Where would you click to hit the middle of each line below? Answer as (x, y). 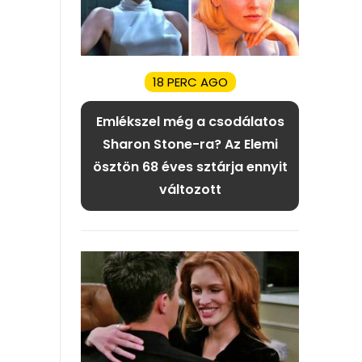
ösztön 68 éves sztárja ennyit (190, 166)
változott (190, 189)
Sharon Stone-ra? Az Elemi (190, 144)
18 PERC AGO (190, 82)
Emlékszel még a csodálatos (190, 121)
